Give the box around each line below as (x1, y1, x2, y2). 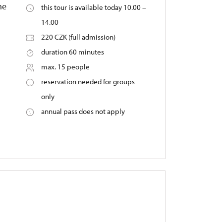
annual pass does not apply (41, 107, 125, 116)
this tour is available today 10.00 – (41, 2, 146, 12)
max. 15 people (41, 62, 90, 71)
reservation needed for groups (41, 77, 135, 86)
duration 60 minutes (41, 47, 104, 56)
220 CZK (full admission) (41, 32, 115, 42)
